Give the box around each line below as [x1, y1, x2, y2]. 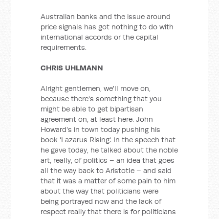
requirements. [41, 43, 87, 52]
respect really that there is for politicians [41, 207, 176, 216]
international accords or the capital [41, 32, 159, 42]
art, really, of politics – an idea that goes [41, 155, 175, 165]
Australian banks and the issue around [41, 12, 171, 21]
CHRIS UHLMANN [41, 63, 104, 72]
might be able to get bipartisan [41, 104, 144, 113]
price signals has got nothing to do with [41, 22, 174, 31]
